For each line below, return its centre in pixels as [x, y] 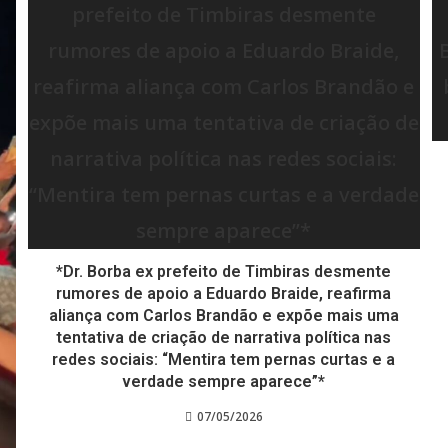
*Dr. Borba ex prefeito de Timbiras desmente [224, 271]
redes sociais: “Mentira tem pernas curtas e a [224, 359]
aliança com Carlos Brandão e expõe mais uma [223, 315]
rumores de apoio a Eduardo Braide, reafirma [224, 293]
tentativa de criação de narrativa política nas [224, 337]
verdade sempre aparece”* [224, 381]
